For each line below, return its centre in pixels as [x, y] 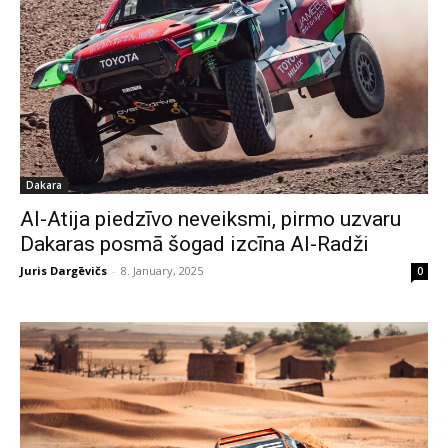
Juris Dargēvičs [63, 270]
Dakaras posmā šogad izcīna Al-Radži [194, 243]
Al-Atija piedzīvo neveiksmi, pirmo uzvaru [210, 218]
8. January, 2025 [162, 270]
